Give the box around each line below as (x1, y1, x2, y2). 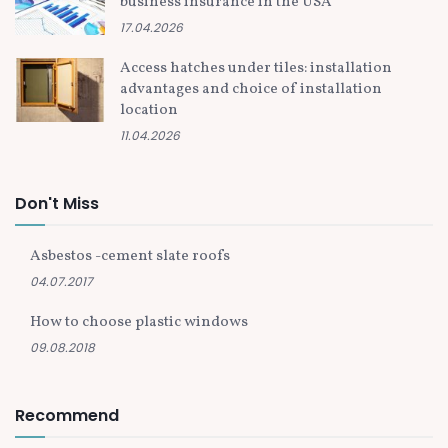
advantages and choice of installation (120, 78, 382, 100)
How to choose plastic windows (30, 311, 248, 333)
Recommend (15, 403, 119, 427)
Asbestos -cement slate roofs (30, 245, 230, 267)
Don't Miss (15, 191, 99, 215)
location (120, 99, 178, 121)
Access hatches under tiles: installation (120, 57, 392, 79)
